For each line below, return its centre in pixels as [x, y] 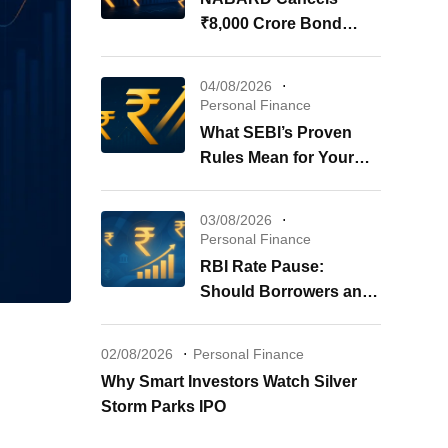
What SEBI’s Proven [276, 132]
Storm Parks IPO [163, 406]
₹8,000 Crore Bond [271, 23]
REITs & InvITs [255, 182]
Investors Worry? [265, 316]
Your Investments [266, 73]
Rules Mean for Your [277, 157]
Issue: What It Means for [290, 48]
